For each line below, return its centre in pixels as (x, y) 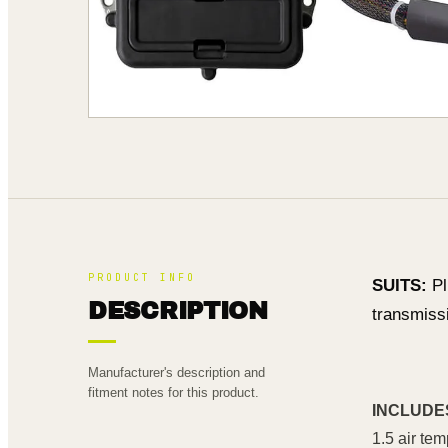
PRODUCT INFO (142, 277)
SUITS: (399, 285)
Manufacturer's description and (176, 372)
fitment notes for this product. (173, 392)
